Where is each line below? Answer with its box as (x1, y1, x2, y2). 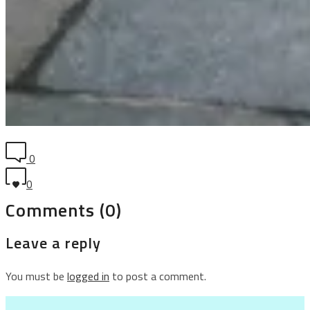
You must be (6, 267, 67, 284)
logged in (67, 267, 109, 284)
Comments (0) (6, 196, 122, 224)
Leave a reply (6, 230, 101, 255)
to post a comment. (109, 267, 206, 284)
